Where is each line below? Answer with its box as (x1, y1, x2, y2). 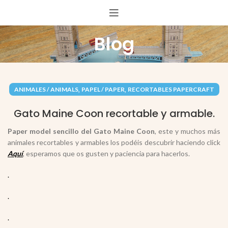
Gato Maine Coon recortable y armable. (13, 106, 215, 121)
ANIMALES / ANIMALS (14, 85, 78, 93)
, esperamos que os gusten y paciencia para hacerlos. (23, 149, 190, 158)
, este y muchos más (155, 127, 220, 135)
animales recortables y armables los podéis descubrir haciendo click (8, 138, 220, 147)
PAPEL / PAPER (81, 85, 125, 93)
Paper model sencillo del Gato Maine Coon (8, 127, 155, 135)
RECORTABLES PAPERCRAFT (127, 85, 214, 93)
